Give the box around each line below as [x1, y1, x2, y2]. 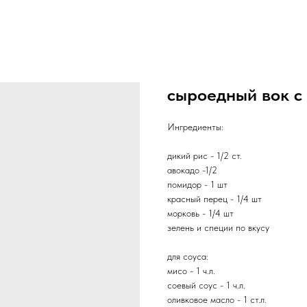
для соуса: [167, 251, 208, 262]
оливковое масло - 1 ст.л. [167, 294, 267, 305]
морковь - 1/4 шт [167, 208, 234, 219]
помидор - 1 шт [167, 179, 228, 190]
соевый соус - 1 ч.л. [167, 280, 245, 291]
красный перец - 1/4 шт [167, 193, 262, 204]
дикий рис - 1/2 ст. [167, 150, 242, 161]
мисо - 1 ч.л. [167, 265, 215, 276]
